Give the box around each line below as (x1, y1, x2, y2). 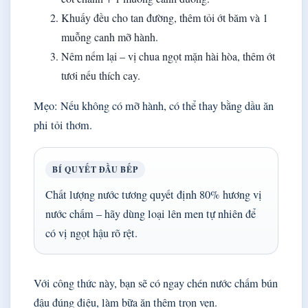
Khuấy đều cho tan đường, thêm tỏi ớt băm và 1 (61, 10, 268, 25)
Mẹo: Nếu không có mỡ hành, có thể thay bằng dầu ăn (34, 98, 274, 114)
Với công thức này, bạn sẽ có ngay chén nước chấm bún (34, 276, 278, 291)
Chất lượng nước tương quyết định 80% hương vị (45, 187, 262, 203)
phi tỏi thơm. (34, 118, 92, 133)
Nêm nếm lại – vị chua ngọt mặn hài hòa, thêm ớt (61, 49, 275, 64)
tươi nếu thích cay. (61, 68, 140, 83)
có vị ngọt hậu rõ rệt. (45, 225, 137, 241)
